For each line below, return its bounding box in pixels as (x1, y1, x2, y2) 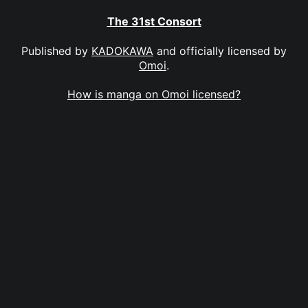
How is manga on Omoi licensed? (67, 87, 241, 101)
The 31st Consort (107, 14, 201, 29)
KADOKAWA (91, 43, 153, 58)
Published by (21, 43, 91, 58)
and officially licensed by (153, 43, 287, 58)
